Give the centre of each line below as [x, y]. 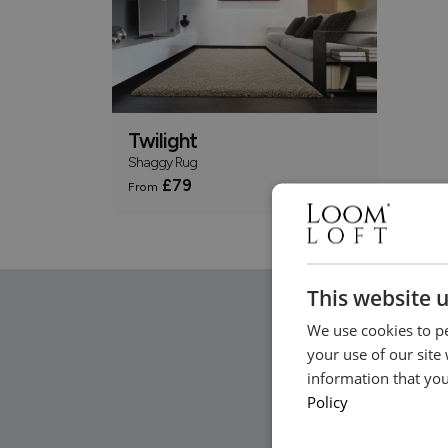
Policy [327, 401]
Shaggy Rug [162, 162]
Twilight [162, 141]
